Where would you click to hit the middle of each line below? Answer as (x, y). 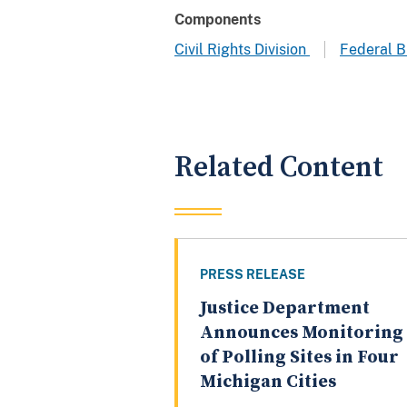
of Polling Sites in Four (299, 358)
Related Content (279, 167)
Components (218, 19)
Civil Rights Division (242, 49)
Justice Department (285, 309)
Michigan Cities (268, 382)
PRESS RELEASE (253, 275)
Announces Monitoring (302, 333)
